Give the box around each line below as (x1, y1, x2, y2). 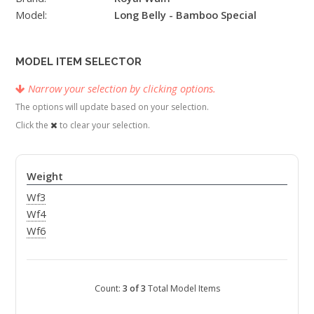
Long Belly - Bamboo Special (114, 8, 257, 22)
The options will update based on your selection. (15, 101, 209, 114)
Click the (15, 119, 50, 132)
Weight (26, 168, 63, 183)
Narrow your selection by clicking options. (28, 81, 216, 96)
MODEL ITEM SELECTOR (15, 55, 142, 68)
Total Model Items (145, 282, 220, 295)
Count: (94, 282, 123, 295)
